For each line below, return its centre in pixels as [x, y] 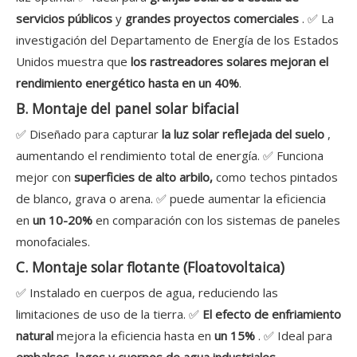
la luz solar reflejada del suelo [245, 134]
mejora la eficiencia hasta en [135, 336]
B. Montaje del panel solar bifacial [127, 109]
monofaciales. [53, 242]
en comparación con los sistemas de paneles [218, 220]
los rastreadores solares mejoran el [229, 62]
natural [36, 336]
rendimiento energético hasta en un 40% [127, 83]
